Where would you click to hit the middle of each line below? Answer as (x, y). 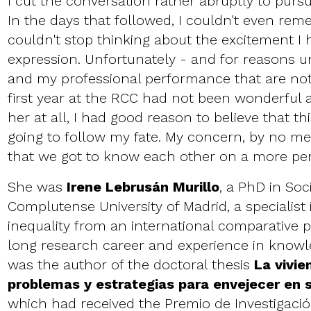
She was (37, 187)
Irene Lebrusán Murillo (143, 187)
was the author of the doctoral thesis (131, 265)
